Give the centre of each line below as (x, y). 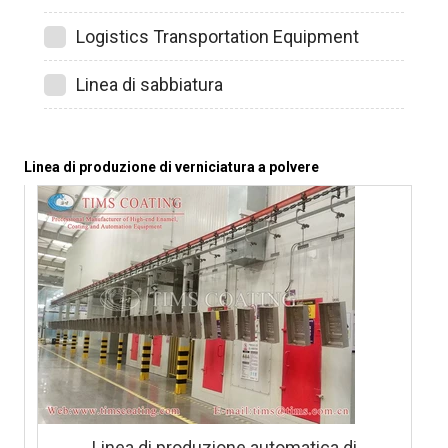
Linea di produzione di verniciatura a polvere (171, 167)
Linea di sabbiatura (149, 85)
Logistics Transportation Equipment (217, 37)
